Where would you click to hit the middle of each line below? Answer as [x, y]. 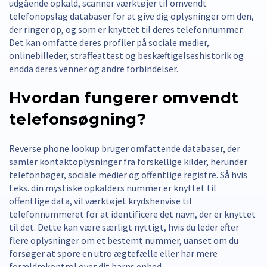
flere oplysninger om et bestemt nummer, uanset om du [124, 240]
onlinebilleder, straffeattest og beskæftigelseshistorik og [126, 55]
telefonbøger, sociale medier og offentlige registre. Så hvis [128, 174]
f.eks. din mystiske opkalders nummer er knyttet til [113, 187]
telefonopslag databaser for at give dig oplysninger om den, [131, 16]
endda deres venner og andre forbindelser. [94, 68]
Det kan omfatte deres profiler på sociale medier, [109, 42]
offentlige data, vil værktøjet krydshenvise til [100, 201]
